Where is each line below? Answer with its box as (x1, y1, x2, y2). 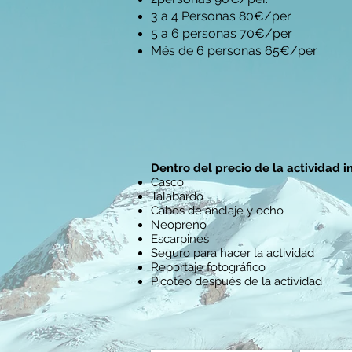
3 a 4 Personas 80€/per (151, 9, 291, 24)
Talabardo (151, 189, 203, 203)
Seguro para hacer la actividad (151, 246, 314, 260)
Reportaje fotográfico (151, 260, 266, 274)
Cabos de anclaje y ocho (151, 203, 284, 218)
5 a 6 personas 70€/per (151, 26, 292, 41)
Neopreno (151, 218, 207, 232)
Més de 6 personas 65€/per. (151, 43, 318, 58)
